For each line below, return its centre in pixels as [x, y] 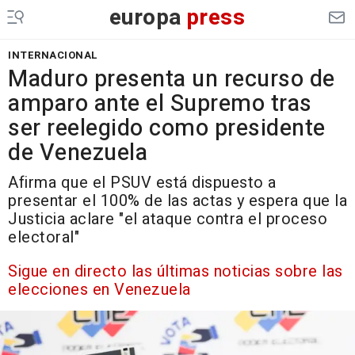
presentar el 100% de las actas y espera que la [177, 201]
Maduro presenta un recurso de [172, 79]
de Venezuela [78, 153]
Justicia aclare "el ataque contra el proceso [168, 219]
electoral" [44, 237]
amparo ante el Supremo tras [160, 104]
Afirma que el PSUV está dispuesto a [142, 183]
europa [145, 18]
